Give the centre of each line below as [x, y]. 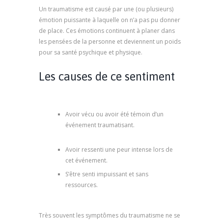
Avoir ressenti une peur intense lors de [119, 149]
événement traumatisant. [101, 125]
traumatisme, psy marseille [103, 136]
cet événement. [87, 160]
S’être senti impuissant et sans [107, 174]
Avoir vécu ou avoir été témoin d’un [114, 114]
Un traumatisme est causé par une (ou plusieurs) [106, 9]
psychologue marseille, [131, 185]
